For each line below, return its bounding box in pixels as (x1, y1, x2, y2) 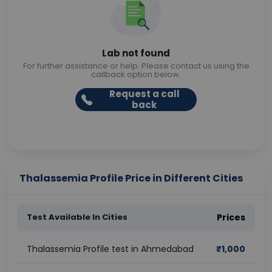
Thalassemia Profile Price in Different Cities (19, 171, 243, 185)
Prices (217, 211, 245, 223)
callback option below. (91, 69, 181, 80)
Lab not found (102, 47, 170, 59)
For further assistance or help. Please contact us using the (22, 60, 250, 72)
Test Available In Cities (27, 211, 127, 223)
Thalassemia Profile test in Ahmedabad (27, 243, 194, 255)
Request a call (109, 87, 180, 100)
